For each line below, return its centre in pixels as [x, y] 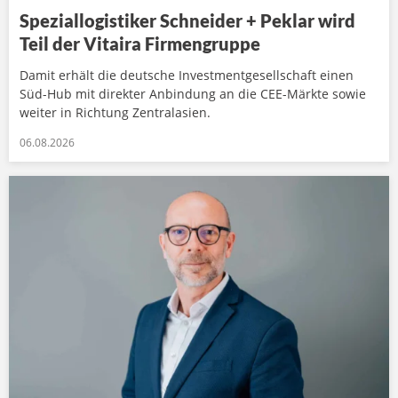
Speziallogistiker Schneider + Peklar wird [187, 20]
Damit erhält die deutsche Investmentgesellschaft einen [187, 75]
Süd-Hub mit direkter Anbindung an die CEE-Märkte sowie [193, 94]
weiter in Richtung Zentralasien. [115, 112]
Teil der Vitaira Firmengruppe [140, 44]
